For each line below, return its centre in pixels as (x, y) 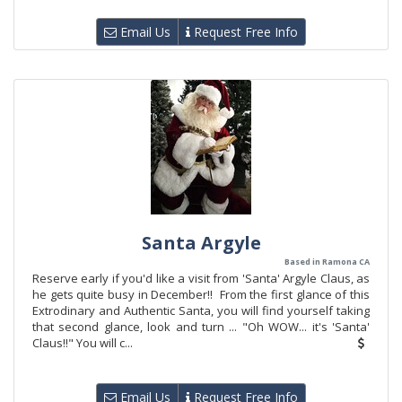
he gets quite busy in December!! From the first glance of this (201, 294)
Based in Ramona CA (327, 262)
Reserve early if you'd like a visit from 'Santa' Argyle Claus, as (201, 278)
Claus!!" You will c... (83, 343)
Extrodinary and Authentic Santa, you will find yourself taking (201, 310)
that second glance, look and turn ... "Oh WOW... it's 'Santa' (201, 327)
